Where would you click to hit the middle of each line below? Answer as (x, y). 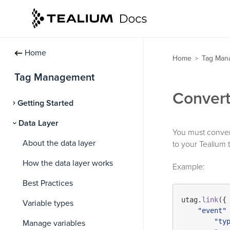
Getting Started (45, 103)
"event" (212, 211)
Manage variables (54, 223)
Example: (189, 167)
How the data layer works (68, 163)
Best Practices (48, 183)
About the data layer (59, 143)
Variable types (48, 203)
